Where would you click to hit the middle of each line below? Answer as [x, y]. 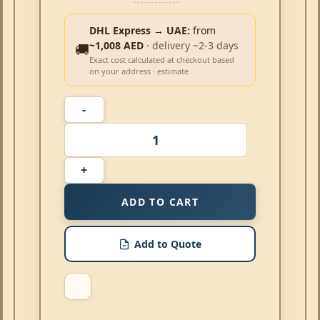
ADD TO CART [160, 202]
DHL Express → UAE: [140, 31]
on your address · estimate [139, 71]
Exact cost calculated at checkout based [162, 60]
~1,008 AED [116, 46]
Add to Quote [167, 244]
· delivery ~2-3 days [192, 46]
